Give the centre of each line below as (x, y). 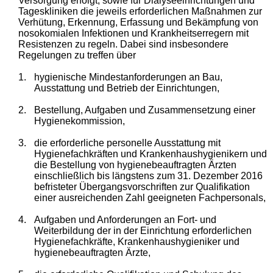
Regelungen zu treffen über (77, 55)
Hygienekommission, (79, 121)
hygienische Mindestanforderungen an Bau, (128, 77)
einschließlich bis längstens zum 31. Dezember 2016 (148, 175)
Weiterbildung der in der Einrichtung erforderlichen (143, 230)
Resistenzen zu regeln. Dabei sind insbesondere (124, 44)
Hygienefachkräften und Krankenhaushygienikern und (150, 154)
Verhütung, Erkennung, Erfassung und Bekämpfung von (139, 22)
